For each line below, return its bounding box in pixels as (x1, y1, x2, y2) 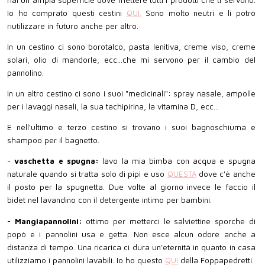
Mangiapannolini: (14, 216, 86, 226)
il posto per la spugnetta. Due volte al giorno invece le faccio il (7, 182, 256, 192)
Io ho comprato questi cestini (7, 8, 127, 18)
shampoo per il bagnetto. (7, 135, 99, 146)
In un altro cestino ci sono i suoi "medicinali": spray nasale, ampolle (7, 88, 256, 98)
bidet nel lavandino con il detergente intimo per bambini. (7, 195, 214, 205)
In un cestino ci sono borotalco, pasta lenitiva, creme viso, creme (7, 41, 256, 51)
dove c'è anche (196, 169, 256, 179)
